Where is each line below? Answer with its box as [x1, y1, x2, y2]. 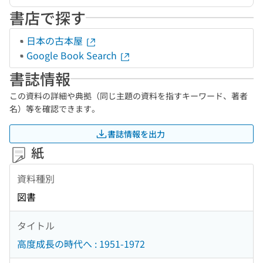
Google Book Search [26, 48, 119, 62]
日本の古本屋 [26, 33, 85, 48]
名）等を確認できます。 [9, 103, 100, 114]
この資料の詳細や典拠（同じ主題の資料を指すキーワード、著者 [9, 90, 248, 102]
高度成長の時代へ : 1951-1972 [17, 237, 145, 251]
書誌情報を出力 [107, 127, 165, 140]
